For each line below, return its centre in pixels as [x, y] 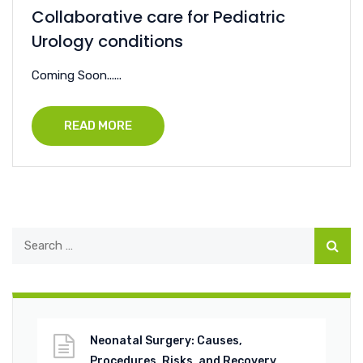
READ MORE [98, 125]
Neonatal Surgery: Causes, [166, 340]
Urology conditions [107, 41]
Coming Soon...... [77, 75]
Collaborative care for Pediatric [158, 17]
